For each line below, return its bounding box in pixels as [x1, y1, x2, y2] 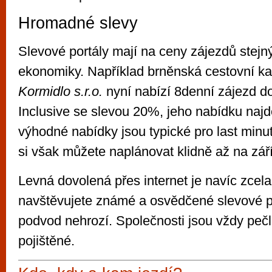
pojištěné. [18, 233, 75, 248]
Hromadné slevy [18, 14, 138, 32]
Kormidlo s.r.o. [18, 84, 103, 99]
